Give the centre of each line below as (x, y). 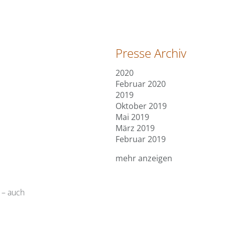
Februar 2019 (141, 139)
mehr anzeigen (144, 158)
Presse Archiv (151, 53)
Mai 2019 (133, 117)
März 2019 (135, 128)
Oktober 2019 (141, 106)
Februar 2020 (141, 84)
